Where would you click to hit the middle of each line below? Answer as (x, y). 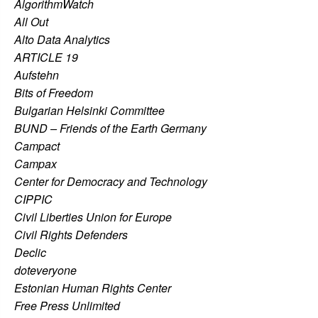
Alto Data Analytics (62, 39)
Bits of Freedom (54, 92)
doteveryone (45, 270)
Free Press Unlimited (67, 305)
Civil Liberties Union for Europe (93, 216)
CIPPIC (33, 199)
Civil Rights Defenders (71, 234)
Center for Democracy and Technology (111, 181)
